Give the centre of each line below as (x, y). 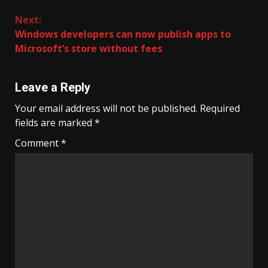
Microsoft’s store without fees (89, 49)
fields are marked (55, 123)
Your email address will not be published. (106, 109)
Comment (38, 143)
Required (220, 109)
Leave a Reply (53, 88)
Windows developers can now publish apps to (123, 34)
